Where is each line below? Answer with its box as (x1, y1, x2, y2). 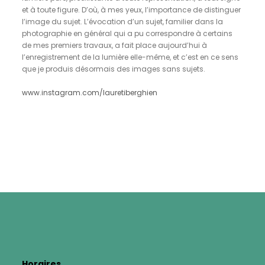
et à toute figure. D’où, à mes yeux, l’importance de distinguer (22, 5, 241, 15)
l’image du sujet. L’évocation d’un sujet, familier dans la (22, 17, 223, 27)
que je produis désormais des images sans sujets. (22, 64, 205, 74)
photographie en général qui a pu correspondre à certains (22, 28, 232, 38)
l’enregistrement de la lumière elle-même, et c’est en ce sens (22, 52, 238, 62)
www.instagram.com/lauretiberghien (22, 88, 157, 98)
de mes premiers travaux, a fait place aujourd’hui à (22, 40, 207, 50)
